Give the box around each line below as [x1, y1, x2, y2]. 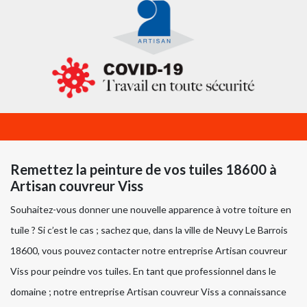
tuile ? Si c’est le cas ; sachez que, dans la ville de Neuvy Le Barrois [10, 224, 288, 236]
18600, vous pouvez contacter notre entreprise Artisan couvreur [10, 245, 287, 257]
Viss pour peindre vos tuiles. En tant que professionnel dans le [10, 265, 276, 278]
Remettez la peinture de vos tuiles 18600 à [10, 161, 277, 178]
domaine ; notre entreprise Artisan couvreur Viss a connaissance [10, 286, 286, 298]
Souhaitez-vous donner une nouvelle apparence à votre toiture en [10, 204, 291, 216]
